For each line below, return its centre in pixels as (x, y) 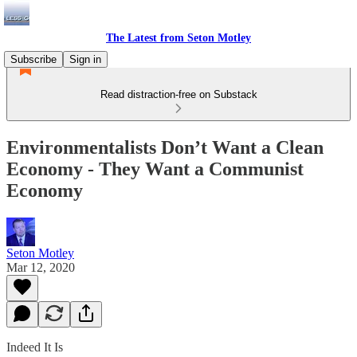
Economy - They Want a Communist (155, 169)
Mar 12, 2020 (41, 267)
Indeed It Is (35, 347)
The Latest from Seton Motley (178, 38)
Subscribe (33, 59)
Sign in (85, 59)
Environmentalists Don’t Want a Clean (165, 147)
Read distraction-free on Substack (178, 94)
